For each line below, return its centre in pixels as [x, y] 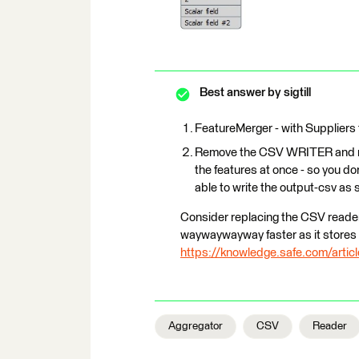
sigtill [296, 92]
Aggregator [196, 326]
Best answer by [240, 92]
